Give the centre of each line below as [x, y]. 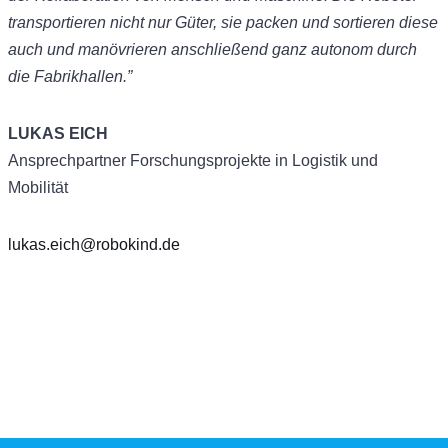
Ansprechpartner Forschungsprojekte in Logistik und [192, 160]
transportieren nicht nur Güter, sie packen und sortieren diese [222, 22]
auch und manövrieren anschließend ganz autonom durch [212, 49]
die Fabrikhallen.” [69, 76]
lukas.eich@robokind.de [93, 244]
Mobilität [37, 187]
